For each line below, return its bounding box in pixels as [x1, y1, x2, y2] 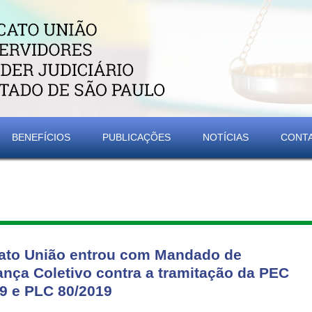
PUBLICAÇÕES [102, 131, 171, 143]
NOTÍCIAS [203, 131, 249, 143]
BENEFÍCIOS [12, 131, 70, 143]
